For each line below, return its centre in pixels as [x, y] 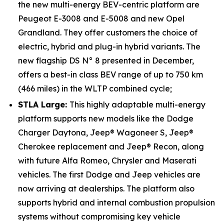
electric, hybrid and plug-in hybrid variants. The [109, 46]
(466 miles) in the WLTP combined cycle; [95, 88]
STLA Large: [44, 104]
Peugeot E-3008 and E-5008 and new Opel [101, 18]
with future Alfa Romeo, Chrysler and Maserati [107, 160]
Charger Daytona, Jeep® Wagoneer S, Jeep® [106, 132]
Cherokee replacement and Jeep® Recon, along [111, 146]
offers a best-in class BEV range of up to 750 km [110, 74]
